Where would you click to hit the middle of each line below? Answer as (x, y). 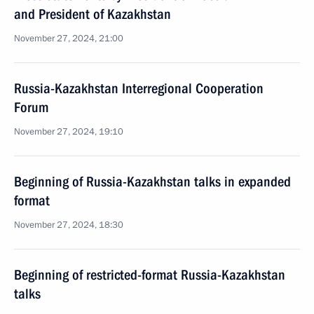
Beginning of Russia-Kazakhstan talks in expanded (152, 182)
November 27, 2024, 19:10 (69, 132)
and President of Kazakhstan (93, 14)
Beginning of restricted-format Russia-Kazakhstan (150, 275)
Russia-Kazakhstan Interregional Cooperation (139, 88)
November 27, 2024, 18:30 (69, 225)
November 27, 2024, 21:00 (69, 39)
